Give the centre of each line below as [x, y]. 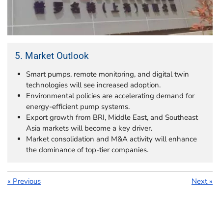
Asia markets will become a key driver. [89, 128]
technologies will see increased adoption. [93, 85]
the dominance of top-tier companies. [87, 150]
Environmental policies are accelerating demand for [110, 96]
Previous [27, 181]
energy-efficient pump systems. [78, 106]
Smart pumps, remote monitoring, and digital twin [107, 74]
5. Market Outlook [52, 55]
